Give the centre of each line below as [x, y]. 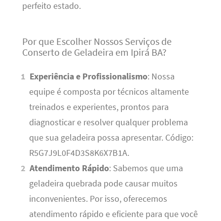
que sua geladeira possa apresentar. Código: [111, 137]
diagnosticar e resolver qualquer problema [108, 122]
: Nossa [161, 76]
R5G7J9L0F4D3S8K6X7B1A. [79, 153]
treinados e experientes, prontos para [99, 107]
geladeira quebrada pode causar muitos [103, 183]
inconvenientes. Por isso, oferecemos [98, 199]
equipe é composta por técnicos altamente [109, 92]
